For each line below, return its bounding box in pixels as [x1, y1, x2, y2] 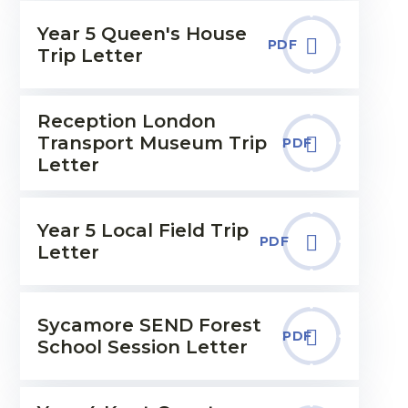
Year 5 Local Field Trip [36, 219, 249, 241]
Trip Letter [36, 45, 143, 66]
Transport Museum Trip [36, 132, 267, 154]
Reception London [36, 110, 216, 132]
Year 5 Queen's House [36, 23, 247, 45]
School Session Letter [36, 336, 248, 358]
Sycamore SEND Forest [36, 314, 261, 336]
